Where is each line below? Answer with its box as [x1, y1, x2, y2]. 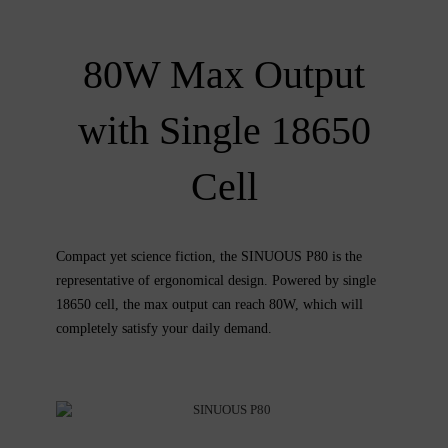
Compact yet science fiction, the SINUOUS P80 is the [56, 248, 363, 264]
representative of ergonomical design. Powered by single [56, 272, 377, 288]
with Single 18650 [77, 107, 371, 153]
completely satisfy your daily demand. [56, 320, 273, 336]
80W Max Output [83, 51, 365, 97]
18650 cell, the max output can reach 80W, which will [56, 296, 364, 312]
